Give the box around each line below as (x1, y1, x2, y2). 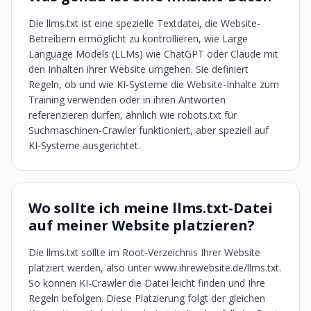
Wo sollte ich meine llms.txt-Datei (28, 199, 273, 217)
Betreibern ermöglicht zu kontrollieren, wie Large (28, 32, 248, 45)
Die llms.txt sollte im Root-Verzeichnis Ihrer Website (28, 246, 260, 259)
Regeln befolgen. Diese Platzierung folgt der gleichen (28, 292, 265, 305)
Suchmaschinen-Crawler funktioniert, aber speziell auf (28, 124, 269, 137)
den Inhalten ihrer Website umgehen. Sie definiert (28, 62, 249, 76)
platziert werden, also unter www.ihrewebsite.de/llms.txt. (28, 261, 281, 274)
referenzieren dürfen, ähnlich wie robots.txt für (28, 108, 237, 121)
